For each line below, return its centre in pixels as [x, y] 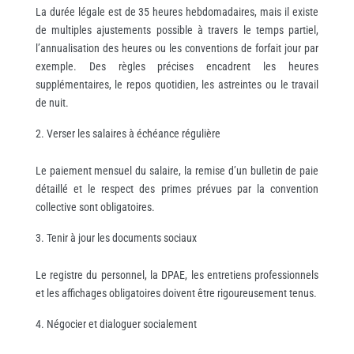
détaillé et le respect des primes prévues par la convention [177, 188]
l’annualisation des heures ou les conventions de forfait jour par [177, 48]
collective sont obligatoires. [95, 207]
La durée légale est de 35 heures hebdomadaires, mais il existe [177, 11]
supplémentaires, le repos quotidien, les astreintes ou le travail [177, 84]
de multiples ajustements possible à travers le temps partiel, [177, 30]
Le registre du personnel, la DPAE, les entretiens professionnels [177, 275]
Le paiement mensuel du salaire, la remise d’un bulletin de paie [177, 170]
